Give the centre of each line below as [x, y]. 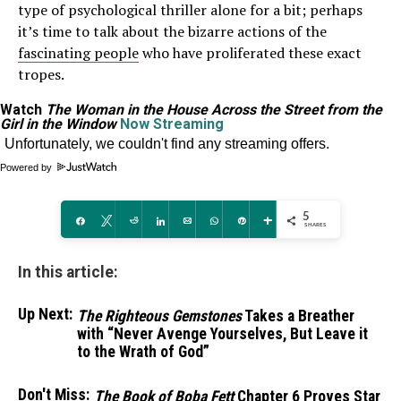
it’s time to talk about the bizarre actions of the [172, 31]
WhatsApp [248, 220]
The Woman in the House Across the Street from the [214, 110]
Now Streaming [172, 124]
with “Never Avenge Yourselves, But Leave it [222, 334]
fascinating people [78, 53]
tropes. [41, 74]
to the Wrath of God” [143, 352]
